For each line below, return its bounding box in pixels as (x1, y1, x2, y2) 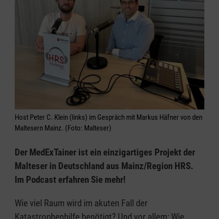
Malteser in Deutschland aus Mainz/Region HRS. (15, 160, 194, 172)
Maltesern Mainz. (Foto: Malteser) (15, 124, 111, 133)
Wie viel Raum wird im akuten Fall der (15, 197, 148, 209)
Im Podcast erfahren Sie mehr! (15, 174, 126, 186)
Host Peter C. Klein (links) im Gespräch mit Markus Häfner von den (15, 113, 202, 122)
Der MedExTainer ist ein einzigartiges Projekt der (15, 147, 195, 158)
